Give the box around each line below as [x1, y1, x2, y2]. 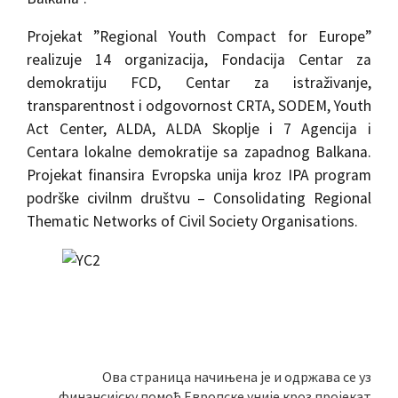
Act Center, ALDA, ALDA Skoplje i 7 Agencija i [27, 119, 371, 139]
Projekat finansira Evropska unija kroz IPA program [27, 165, 371, 186]
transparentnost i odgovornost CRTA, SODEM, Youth [27, 96, 371, 116]
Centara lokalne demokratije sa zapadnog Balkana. [27, 142, 371, 163]
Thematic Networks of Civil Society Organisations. [27, 211, 358, 232]
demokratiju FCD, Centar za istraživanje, [27, 73, 371, 93]
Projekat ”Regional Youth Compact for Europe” [27, 27, 371, 47]
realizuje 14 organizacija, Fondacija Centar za [27, 50, 371, 70]
